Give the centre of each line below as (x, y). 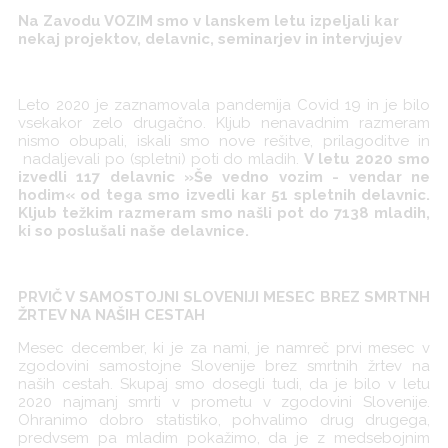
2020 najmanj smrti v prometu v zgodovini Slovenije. (224, 402)
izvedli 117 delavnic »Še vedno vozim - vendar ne (224, 177)
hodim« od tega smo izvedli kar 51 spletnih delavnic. (224, 195)
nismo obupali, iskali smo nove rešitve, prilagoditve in (224, 141)
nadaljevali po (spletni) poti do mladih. (161, 159)
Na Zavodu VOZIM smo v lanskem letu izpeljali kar (208, 21)
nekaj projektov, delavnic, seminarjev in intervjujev (209, 39)
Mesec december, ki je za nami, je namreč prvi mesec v (224, 348)
